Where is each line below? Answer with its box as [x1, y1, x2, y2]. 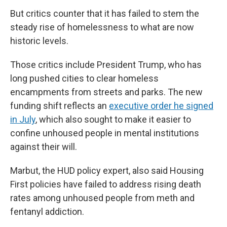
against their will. [10, 141, 77, 153]
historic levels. [10, 35, 68, 47]
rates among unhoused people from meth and [10, 193, 195, 204]
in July [10, 114, 35, 125]
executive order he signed [109, 100, 213, 111]
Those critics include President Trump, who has [10, 59, 202, 70]
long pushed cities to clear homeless [10, 73, 159, 84]
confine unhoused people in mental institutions [10, 128, 199, 139]
